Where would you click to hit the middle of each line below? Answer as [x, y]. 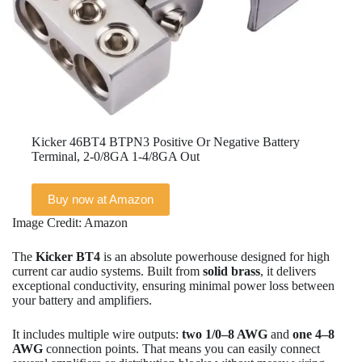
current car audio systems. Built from [107, 271]
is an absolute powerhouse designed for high [215, 256]
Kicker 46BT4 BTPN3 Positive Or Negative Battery [166, 141]
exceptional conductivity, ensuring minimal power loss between [173, 285]
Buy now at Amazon [101, 200]
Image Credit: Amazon [70, 222]
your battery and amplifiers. [82, 300]
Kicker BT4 [68, 256]
